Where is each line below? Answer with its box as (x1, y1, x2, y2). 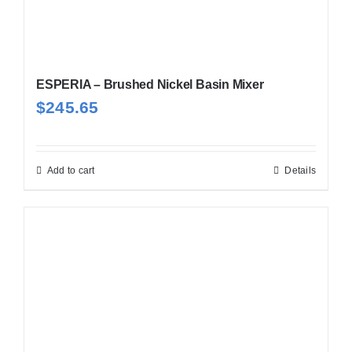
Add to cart (46, 165, 95, 177)
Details (284, 165, 317, 177)
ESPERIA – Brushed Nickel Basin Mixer (35, 78, 264, 92)
